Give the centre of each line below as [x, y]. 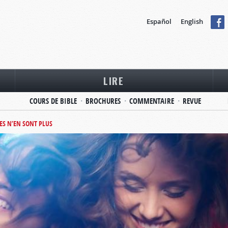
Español [159, 21]
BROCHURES [103, 101]
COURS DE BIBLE [53, 101]
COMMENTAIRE [151, 101]
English [192, 21]
